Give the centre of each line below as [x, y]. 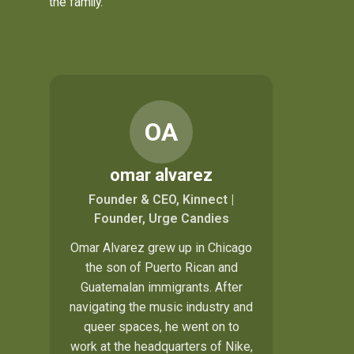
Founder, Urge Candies [161, 218]
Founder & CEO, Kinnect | [161, 199]
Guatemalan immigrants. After [161, 287]
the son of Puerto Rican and [161, 267]
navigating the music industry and [161, 307]
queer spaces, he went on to [161, 326]
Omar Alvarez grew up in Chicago [161, 247]
